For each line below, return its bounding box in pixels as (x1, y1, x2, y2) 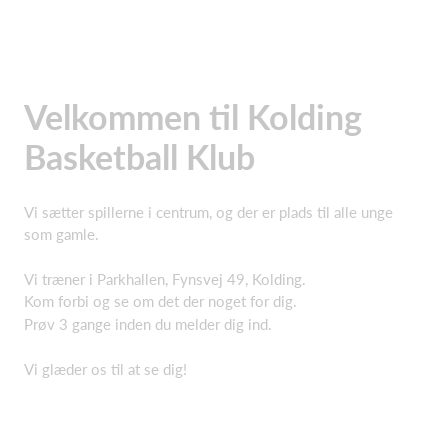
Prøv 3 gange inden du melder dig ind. (24, 314, 272, 333)
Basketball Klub (24, 136, 255, 177)
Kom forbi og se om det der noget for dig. (24, 292, 297, 310)
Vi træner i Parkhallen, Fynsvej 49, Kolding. (24, 269, 306, 288)
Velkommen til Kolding (24, 96, 362, 137)
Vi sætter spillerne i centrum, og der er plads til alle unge (24, 203, 393, 221)
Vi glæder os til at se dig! (24, 359, 187, 378)
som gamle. (24, 225, 99, 243)
